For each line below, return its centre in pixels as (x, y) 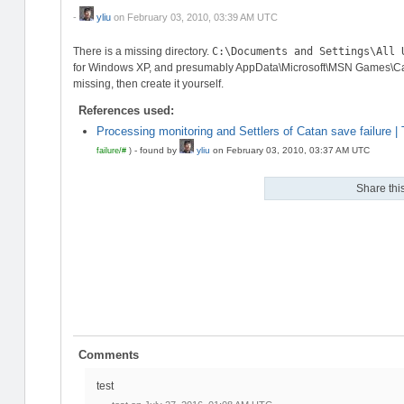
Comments (109, 354)
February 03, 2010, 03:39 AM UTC (202, 17)
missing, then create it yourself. (148, 83)
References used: (127, 110)
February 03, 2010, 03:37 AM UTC (298, 151)
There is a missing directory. (142, 51)
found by (159, 151)
